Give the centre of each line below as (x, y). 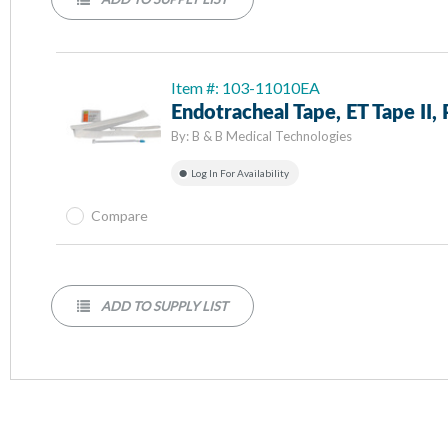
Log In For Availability (240, 173)
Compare (119, 215)
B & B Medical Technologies (272, 136)
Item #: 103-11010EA (245, 87)
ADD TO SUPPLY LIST (164, 306)
